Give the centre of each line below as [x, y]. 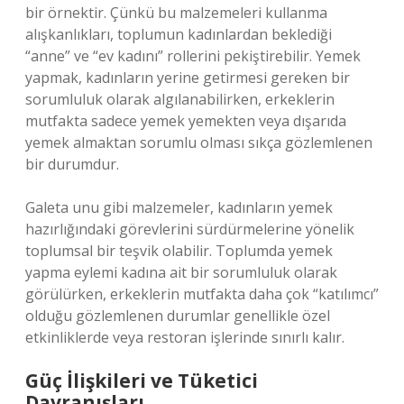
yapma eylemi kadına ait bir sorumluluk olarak [181, 272]
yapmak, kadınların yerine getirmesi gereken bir [188, 78]
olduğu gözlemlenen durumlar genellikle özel [178, 316]
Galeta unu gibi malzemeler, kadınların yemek [179, 207]
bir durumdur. [72, 164]
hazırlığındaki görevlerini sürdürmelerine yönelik [190, 229]
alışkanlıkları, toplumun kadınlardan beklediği [179, 34]
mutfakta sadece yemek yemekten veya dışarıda [186, 121]
